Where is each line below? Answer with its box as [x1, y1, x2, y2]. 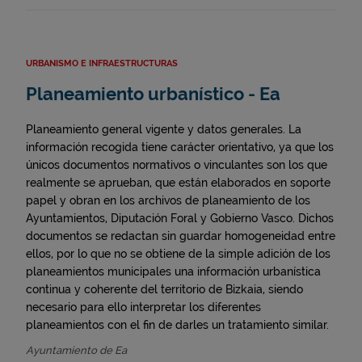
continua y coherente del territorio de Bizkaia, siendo [26, 283, 303, 296]
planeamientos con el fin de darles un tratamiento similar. [26, 318, 329, 331]
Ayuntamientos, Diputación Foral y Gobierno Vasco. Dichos [26, 212, 334, 225]
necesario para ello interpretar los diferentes [26, 301, 261, 314]
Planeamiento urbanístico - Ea [26, 84, 280, 104]
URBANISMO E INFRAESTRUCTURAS [26, 58, 178, 69]
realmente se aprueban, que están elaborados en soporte [26, 176, 330, 189]
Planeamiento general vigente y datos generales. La [26, 123, 301, 136]
